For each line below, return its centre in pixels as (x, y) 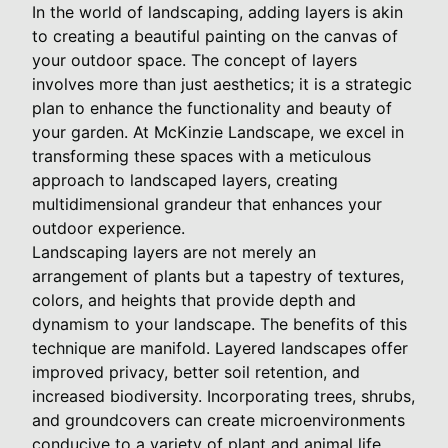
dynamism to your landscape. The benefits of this (219, 323)
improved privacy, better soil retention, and (196, 371)
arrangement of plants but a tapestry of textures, (218, 275)
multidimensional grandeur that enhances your (207, 203)
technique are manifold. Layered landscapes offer (220, 347)
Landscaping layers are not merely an (174, 251)
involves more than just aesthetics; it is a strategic (222, 83)
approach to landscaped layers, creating (185, 179)
